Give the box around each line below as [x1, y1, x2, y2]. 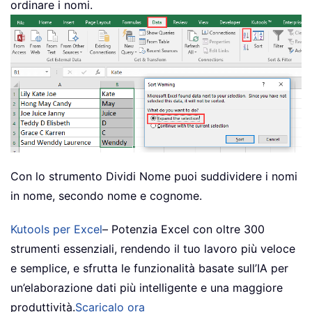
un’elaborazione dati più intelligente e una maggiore [10, 280, 283, 295]
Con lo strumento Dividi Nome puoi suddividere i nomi [10, 169, 297, 183]
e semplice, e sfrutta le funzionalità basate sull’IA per [10, 260, 288, 275]
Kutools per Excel [10, 221, 102, 236]
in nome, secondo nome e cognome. [10, 188, 202, 203]
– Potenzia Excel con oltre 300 [102, 221, 265, 236]
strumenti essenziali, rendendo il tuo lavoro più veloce [10, 241, 295, 256]
